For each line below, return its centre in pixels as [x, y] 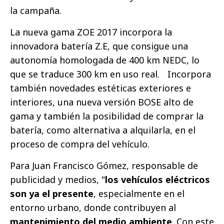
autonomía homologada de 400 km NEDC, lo [105, 60]
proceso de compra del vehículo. [86, 144]
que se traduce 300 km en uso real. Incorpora [110, 74]
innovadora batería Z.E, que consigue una [99, 46]
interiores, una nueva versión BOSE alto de [102, 102]
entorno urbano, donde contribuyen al [93, 207]
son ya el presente [52, 193]
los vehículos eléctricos [157, 179]
